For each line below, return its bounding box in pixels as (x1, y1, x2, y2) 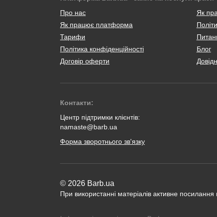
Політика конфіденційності (60, 45, 144, 53)
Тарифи (60, 32, 85, 41)
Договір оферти (60, 57, 109, 65)
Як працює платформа (60, 20, 133, 29)
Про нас (60, 8, 86, 16)
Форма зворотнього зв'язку (60, 137, 145, 145)
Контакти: (60, 98, 93, 107)
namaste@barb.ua (60, 123, 117, 131)
